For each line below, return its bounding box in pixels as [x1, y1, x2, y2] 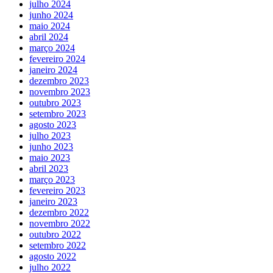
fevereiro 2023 [29, 185, 85, 196]
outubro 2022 [29, 229, 81, 240]
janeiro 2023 [29, 196, 77, 207]
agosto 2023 [29, 119, 76, 130]
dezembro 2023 [29, 76, 89, 87]
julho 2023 [29, 130, 71, 141]
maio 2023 [29, 152, 70, 163]
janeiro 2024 [29, 65, 77, 76]
